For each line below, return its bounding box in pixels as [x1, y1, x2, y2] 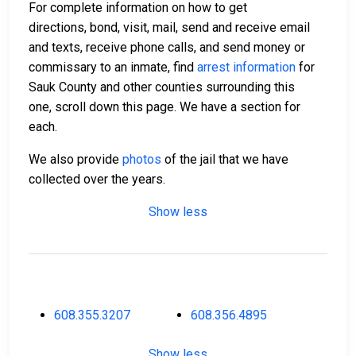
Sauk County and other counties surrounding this [29, 79, 295, 95]
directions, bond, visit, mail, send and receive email [29, 20, 310, 36]
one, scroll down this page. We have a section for [29, 99, 300, 115]
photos [122, 152, 161, 168]
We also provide [29, 152, 122, 168]
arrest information [197, 60, 296, 75]
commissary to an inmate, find [29, 60, 197, 75]
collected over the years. [29, 172, 165, 188]
